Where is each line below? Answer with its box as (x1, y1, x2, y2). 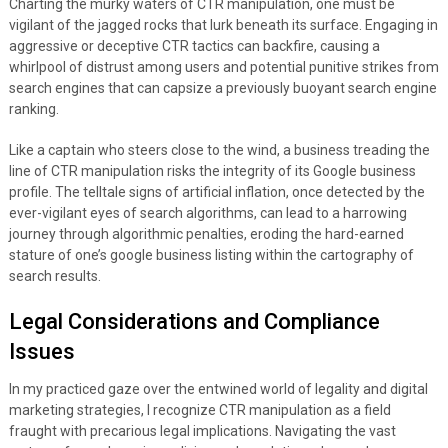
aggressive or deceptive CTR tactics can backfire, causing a (8, 38, 380, 55)
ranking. (8, 101, 59, 118)
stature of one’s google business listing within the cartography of (8, 247, 414, 264)
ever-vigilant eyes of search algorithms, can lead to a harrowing (8, 205, 407, 222)
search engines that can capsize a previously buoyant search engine (8, 80, 437, 97)
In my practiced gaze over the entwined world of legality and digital (8, 381, 428, 398)
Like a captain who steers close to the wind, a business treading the (8, 142, 430, 159)
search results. (8, 268, 101, 285)
